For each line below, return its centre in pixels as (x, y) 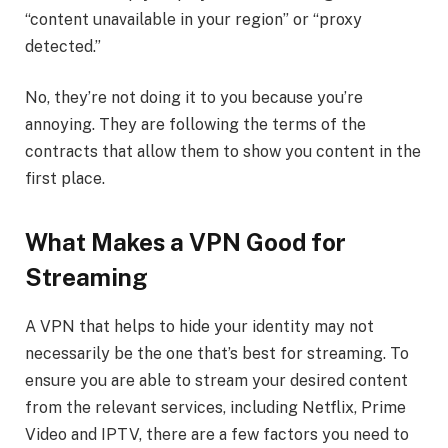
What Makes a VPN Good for (185, 241)
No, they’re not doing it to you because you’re (194, 98)
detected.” (63, 46)
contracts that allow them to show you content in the (223, 152)
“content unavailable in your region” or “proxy (193, 19)
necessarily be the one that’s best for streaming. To (217, 353)
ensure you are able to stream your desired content (216, 380)
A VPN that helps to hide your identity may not (199, 326)
